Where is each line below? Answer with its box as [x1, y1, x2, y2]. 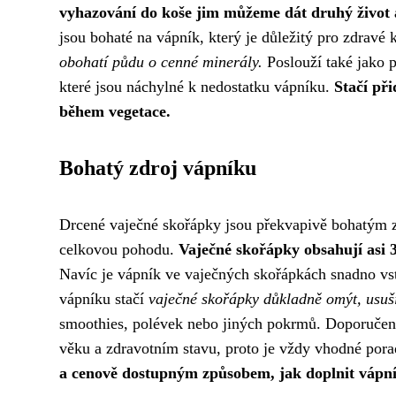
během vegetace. [59, 103, 171, 120]
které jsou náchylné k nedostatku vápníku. [59, 78, 334, 95]
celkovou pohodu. [59, 240, 179, 258]
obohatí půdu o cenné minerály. [59, 53, 263, 71]
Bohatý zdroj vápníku [59, 156, 256, 179]
